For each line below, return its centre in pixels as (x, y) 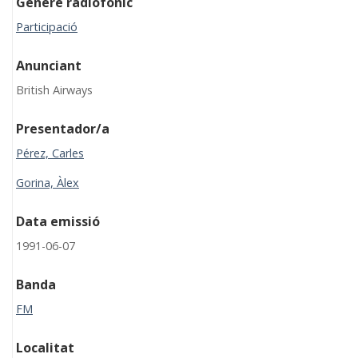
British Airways (54, 89)
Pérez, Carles (50, 153)
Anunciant (49, 65)
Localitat (45, 347)
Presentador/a (63, 128)
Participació (47, 26)
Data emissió (58, 221)
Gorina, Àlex (48, 182)
